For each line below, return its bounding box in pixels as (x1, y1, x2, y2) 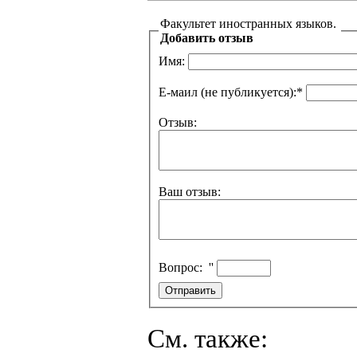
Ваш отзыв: (159, 185, 221, 199)
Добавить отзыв (160, 31, 253, 45)
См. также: (147, 324, 268, 354)
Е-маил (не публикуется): (159, 85, 296, 100)
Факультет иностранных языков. (160, 17, 339, 31)
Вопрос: (159, 261, 209, 275)
